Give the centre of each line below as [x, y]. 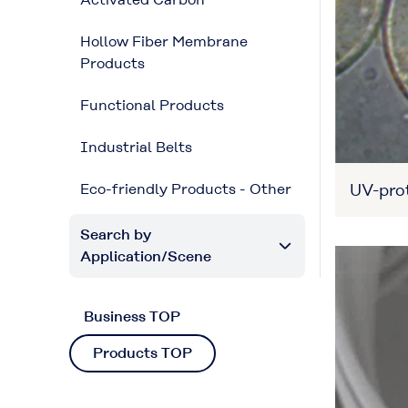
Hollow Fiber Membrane [164, 41]
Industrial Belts [136, 147]
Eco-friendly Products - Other [186, 189]
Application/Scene [146, 256]
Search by [116, 235]
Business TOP [132, 316]
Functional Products [152, 105]
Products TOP [143, 353]
